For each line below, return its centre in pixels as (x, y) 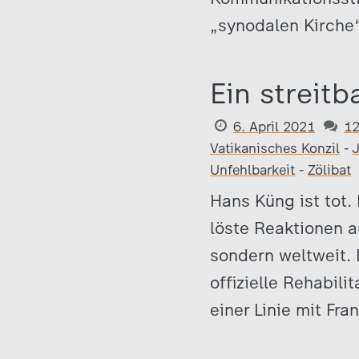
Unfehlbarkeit (252, 170)
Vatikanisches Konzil (275, 148)
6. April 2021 (274, 127)
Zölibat (329, 170)
